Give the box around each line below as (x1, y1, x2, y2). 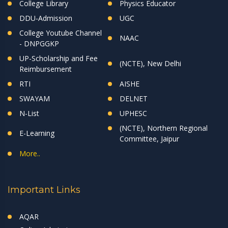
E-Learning (19, 128, 54, 138)
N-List (19, 108, 39, 118)
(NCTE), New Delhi (120, 58, 181, 68)
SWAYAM (19, 93, 50, 103)
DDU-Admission (19, 13, 72, 23)
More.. (19, 148, 40, 158)
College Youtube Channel (19, 27, 102, 38)
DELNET (120, 93, 148, 103)
